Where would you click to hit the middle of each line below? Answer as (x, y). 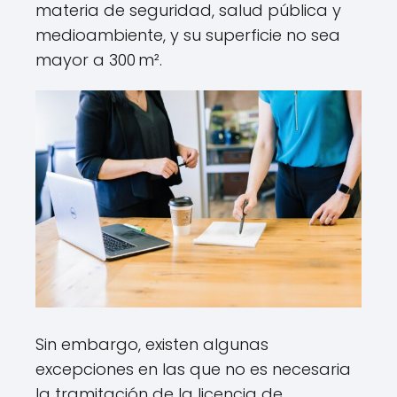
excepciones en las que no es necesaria (193, 370)
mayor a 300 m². (99, 60)
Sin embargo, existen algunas (152, 345)
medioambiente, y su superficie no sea (188, 35)
